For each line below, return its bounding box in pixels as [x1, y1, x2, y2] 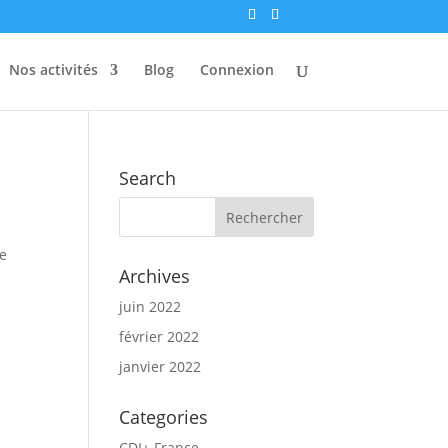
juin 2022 [119, 297, 182, 316]
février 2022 [119, 327, 200, 346]
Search [119, 166, 177, 190]
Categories [119, 405, 209, 429]
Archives [119, 264, 191, 288]
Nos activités [8, 60, 98, 79]
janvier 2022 [119, 357, 202, 376]
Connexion [199, 60, 274, 79]
